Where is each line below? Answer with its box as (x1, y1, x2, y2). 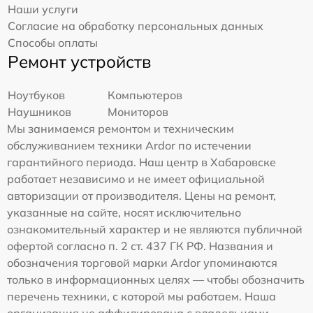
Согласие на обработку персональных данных (8, 18, 263, 33)
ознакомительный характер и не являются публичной (7, 221, 303, 236)
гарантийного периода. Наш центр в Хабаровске (7, 154, 276, 169)
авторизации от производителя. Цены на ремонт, (7, 188, 276, 203)
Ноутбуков (8, 87, 65, 102)
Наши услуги (8, 1, 78, 16)
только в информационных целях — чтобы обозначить (7, 272, 305, 286)
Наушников (8, 104, 71, 119)
